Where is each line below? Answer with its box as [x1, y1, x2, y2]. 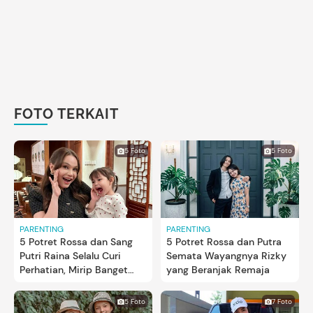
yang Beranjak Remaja [166, 263, 270, 277]
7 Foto [272, 296, 292, 306]
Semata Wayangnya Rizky [166, 249, 286, 263]
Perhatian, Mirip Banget [20, 263, 128, 277]
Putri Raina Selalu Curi [20, 249, 121, 263]
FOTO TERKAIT [14, 105, 119, 122]
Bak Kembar [20, 277, 75, 291]
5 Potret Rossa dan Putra [166, 235, 282, 249]
